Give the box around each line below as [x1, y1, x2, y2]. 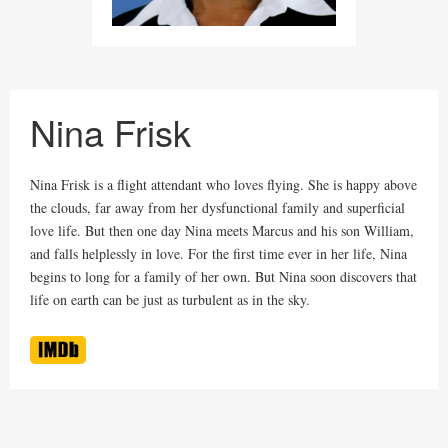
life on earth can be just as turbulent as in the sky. [30, 289, 310, 309]
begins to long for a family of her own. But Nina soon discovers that [30, 266, 417, 286]
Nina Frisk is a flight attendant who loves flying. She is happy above [30, 174, 417, 194]
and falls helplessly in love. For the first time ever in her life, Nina [30, 243, 407, 263]
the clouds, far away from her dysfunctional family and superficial [30, 197, 405, 217]
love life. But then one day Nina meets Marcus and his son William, [30, 220, 414, 240]
